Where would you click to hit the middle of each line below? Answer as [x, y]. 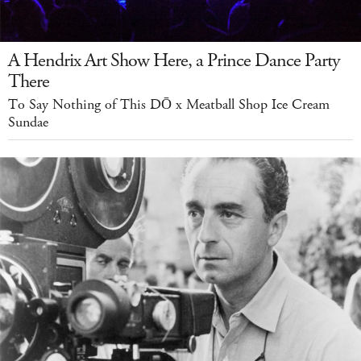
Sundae [28, 122]
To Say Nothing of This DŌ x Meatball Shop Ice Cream [169, 104]
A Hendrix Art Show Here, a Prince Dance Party [174, 60]
